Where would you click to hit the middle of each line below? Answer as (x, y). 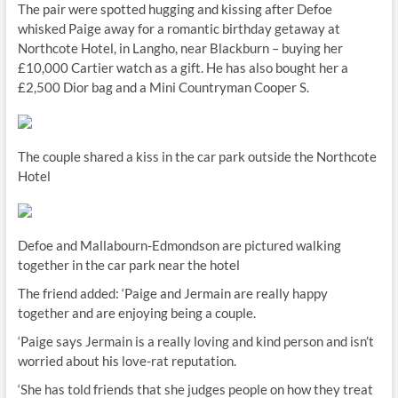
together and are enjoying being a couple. (136, 313)
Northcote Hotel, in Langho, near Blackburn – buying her (180, 48)
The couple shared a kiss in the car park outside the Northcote (197, 156)
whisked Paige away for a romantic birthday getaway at (179, 28)
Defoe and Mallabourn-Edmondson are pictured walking (179, 245)
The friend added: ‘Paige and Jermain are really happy (172, 293)
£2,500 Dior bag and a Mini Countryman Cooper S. (163, 87)
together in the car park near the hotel (128, 265)
